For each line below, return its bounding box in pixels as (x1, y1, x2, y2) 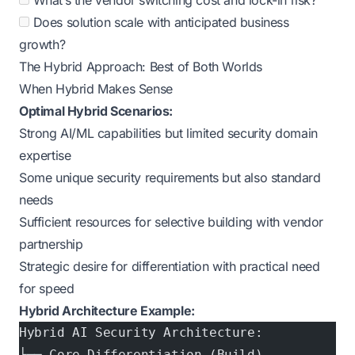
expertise (19, 147, 71, 163)
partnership (19, 236, 83, 252)
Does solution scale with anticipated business (29, 14, 289, 30)
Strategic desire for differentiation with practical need (19, 258, 320, 274)
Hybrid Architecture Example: (19, 303, 195, 319)
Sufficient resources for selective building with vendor (19, 214, 324, 230)
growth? (19, 36, 66, 52)
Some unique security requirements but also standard (19, 170, 321, 185)
